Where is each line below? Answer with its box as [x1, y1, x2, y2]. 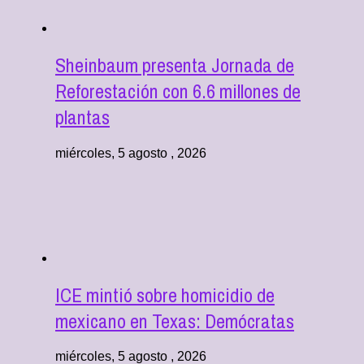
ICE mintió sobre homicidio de [55, 281, 275, 308]
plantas [55, 103, 110, 130]
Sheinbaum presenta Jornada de [55, 51, 294, 78]
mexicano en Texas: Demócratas [55, 307, 294, 334]
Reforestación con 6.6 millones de [55, 77, 301, 104]
